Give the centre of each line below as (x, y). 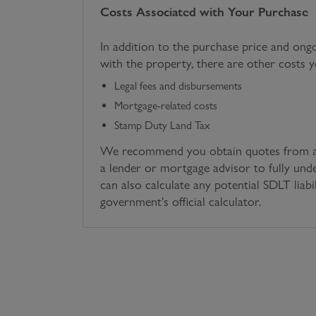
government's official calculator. (181, 202)
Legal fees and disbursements (178, 86)
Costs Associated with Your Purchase (204, 12)
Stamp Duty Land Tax (162, 126)
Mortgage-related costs (166, 106)
